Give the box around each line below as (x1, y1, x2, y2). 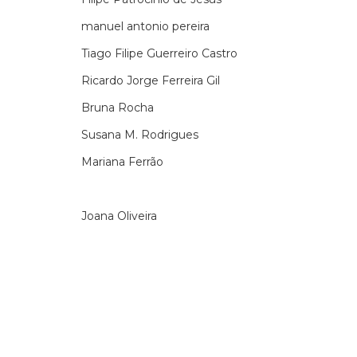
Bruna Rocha (81, 100, 154, 115)
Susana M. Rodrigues (81, 127, 198, 142)
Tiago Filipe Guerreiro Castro (81, 46, 237, 61)
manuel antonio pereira (81, 19, 210, 33)
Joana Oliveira (81, 209, 157, 223)
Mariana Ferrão (81, 155, 163, 169)
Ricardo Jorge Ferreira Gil (81, 73, 220, 88)
